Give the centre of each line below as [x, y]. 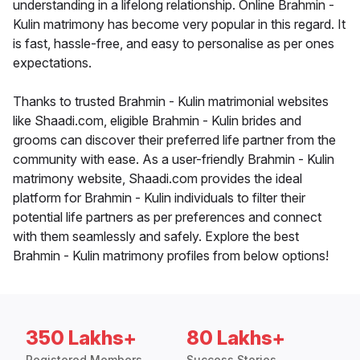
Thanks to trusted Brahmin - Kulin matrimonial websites [171, 102]
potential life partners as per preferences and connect [167, 217]
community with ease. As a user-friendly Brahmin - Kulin [174, 160]
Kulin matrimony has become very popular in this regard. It [179, 25]
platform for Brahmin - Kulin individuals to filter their [159, 198]
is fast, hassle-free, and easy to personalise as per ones [174, 44]
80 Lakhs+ [236, 338]
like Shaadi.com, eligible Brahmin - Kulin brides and [157, 121]
